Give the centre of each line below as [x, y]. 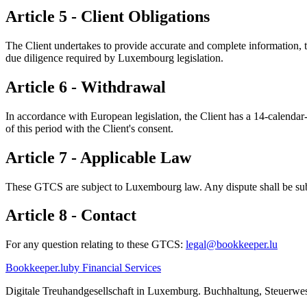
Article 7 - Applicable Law [98, 157]
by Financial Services [115, 268]
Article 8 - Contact [71, 216]
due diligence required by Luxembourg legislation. [114, 58]
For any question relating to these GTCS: [96, 245]
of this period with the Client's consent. [89, 128]
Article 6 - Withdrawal [86, 87]
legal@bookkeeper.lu [232, 245]
